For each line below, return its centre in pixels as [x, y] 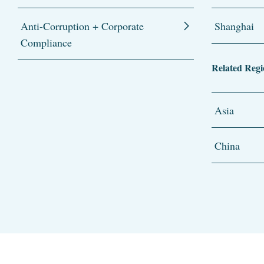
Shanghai [234, 26]
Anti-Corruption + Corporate [82, 26]
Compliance [46, 42]
